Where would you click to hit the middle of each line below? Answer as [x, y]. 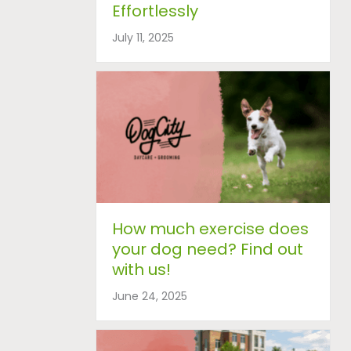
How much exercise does [210, 228]
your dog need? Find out [208, 249]
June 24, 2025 [150, 296]
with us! [141, 269]
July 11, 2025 [143, 37]
